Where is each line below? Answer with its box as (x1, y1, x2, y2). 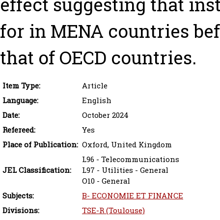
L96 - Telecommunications (82, 154, 179, 165)
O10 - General (82, 176, 130, 187)
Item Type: (2, 81, 40, 91)
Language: (2, 95, 38, 106)
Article (82, 81, 108, 91)
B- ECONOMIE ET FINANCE (82, 191, 183, 201)
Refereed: (2, 125, 35, 136)
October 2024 (82, 110, 129, 121)
